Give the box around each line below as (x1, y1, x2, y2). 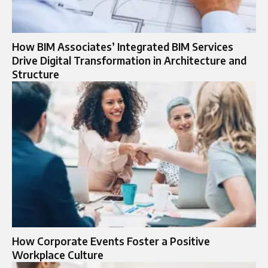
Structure (12, 67, 59, 81)
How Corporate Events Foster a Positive (12, 234, 210, 248)
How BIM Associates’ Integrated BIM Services (12, 39, 233, 53)
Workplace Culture (12, 248, 103, 262)
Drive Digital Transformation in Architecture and (12, 53, 246, 67)
